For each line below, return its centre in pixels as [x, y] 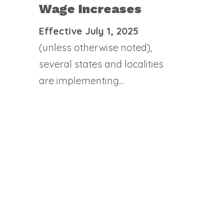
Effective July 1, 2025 [89, 31]
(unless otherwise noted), [96, 47]
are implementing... [81, 80]
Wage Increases [90, 9]
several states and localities [101, 64]
